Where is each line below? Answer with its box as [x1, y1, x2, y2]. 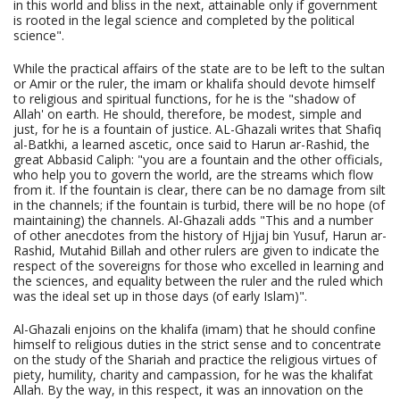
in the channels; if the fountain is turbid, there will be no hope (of [13, 196, 385, 214]
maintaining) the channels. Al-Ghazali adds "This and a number [13, 212, 373, 229]
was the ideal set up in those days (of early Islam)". [13, 287, 307, 305]
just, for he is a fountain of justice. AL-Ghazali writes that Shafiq [13, 121, 381, 138]
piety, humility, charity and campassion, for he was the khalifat [13, 366, 373, 384]
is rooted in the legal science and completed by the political [13, 12, 354, 29]
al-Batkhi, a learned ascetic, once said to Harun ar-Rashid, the [13, 136, 370, 154]
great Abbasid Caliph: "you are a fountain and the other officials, [13, 151, 383, 169]
